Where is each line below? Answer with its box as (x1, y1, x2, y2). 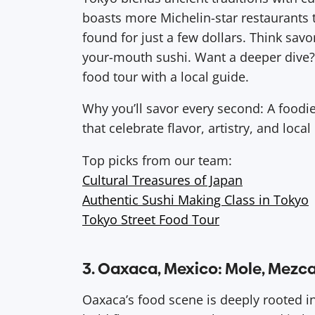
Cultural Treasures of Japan (82, 171, 243, 188)
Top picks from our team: (82, 151, 232, 169)
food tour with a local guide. (82, 67, 249, 85)
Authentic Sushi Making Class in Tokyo (82, 191, 309, 208)
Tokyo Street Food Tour (82, 210, 219, 228)
